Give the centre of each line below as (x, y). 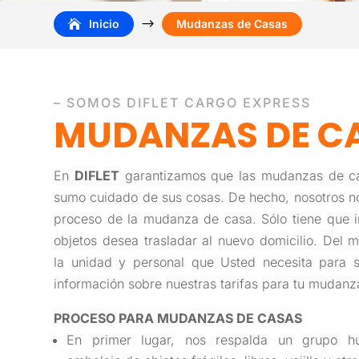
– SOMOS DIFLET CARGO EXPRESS (183, 102)
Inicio (105, 24)
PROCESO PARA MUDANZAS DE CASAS (178, 318)
